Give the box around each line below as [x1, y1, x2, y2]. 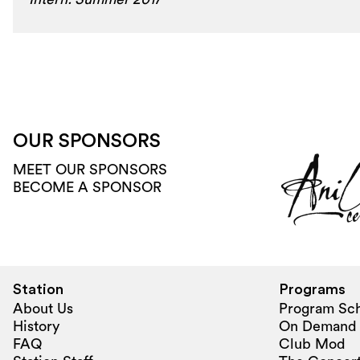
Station [13, 281, 63, 297]
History [13, 318, 59, 333]
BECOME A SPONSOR [13, 179, 162, 194]
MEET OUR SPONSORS [13, 162, 167, 177]
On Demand [279, 318, 357, 333]
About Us [13, 301, 73, 316]
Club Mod [279, 336, 346, 351]
